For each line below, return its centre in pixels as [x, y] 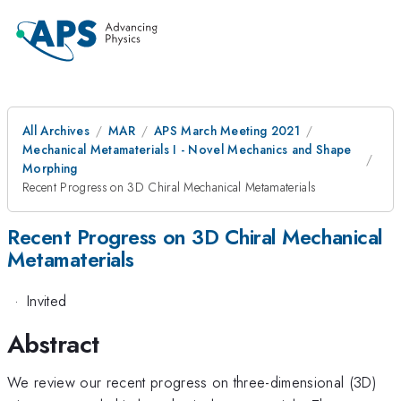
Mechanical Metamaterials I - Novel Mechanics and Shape [187, 149]
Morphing [50, 168]
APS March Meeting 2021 [227, 131]
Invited [47, 301]
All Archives [56, 131]
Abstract [53, 344]
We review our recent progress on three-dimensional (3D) [192, 382]
